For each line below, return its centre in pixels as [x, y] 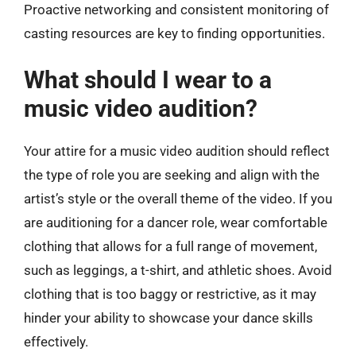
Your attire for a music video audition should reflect [177, 151]
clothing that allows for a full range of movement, [170, 246]
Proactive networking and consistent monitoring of [176, 10]
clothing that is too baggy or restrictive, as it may [170, 294]
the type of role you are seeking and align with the [172, 174]
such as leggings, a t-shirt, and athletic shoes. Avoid [178, 270]
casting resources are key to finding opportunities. [174, 33]
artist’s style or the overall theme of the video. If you [178, 198]
